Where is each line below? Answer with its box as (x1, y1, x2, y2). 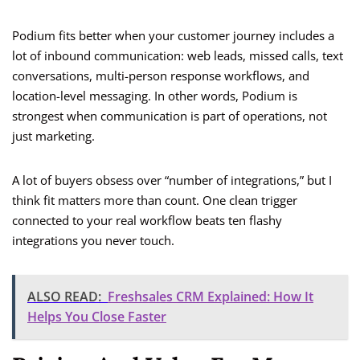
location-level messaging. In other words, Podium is (12, 88, 297, 104)
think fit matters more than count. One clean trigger (12, 192, 297, 209)
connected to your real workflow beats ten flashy (12, 212, 282, 229)
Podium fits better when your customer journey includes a (12, 27, 334, 44)
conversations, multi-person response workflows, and (12, 67, 309, 84)
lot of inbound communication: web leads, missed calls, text (12, 47, 343, 64)
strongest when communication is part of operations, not (12, 108, 327, 125)
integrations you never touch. (12, 232, 174, 249)
